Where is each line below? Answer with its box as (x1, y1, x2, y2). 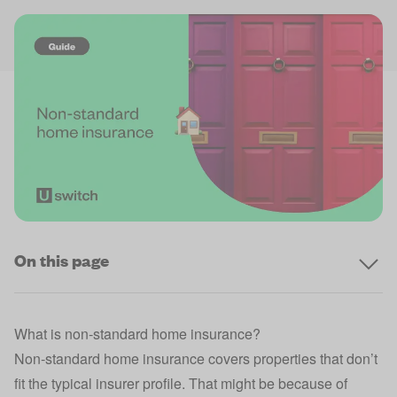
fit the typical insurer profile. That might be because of (14, 373, 347, 393)
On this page (14, 249, 109, 271)
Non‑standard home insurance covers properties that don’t (14, 348, 378, 369)
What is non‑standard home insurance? (14, 323, 261, 344)
